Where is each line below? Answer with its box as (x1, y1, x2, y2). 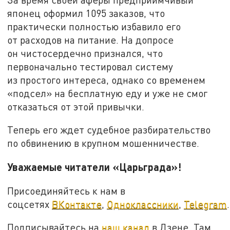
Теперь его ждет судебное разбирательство (7, 124, 211, 136)
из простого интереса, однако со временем (7, 73, 206, 86)
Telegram (184, 198, 227, 210)
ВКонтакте (52, 198, 102, 210)
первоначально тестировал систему (7, 60, 174, 72)
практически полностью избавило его (7, 20, 181, 32)
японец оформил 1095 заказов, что (7, 7, 165, 19)
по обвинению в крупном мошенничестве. (7, 137, 200, 149)
